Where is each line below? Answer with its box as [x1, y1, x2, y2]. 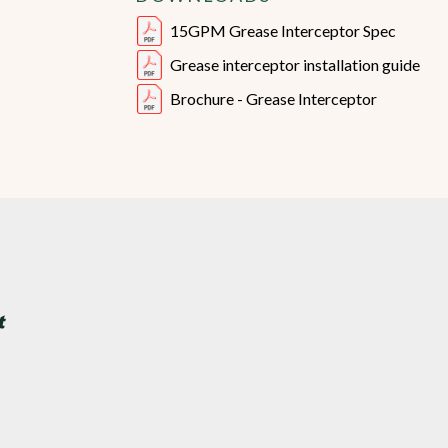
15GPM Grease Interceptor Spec [170, 21, 397, 40]
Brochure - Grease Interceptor [170, 89, 378, 108]
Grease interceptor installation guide [170, 55, 421, 74]
